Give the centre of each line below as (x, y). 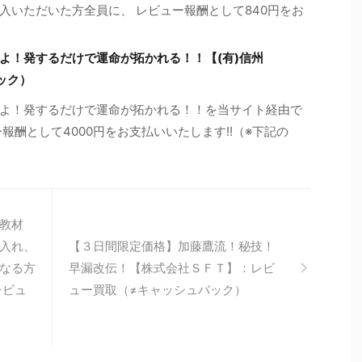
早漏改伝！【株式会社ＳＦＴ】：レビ (172, 267)
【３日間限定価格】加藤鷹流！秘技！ (172, 246)
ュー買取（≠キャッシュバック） (158, 289)
